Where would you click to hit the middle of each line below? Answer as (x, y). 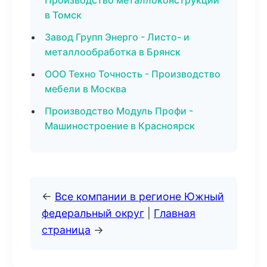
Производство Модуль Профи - (119, 111)
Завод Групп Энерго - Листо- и (117, 37)
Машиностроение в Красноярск (120, 126)
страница (66, 230)
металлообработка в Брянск (113, 52)
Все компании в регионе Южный (139, 196)
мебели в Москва (86, 89)
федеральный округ (93, 213)
